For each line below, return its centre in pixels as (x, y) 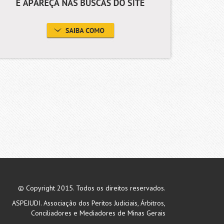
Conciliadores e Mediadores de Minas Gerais (98, 213)
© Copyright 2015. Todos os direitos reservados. (92, 188)
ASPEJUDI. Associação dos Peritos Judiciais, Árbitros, (89, 203)
